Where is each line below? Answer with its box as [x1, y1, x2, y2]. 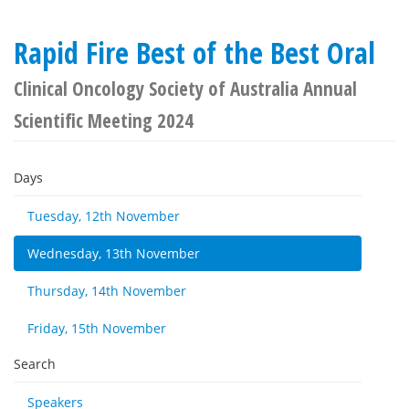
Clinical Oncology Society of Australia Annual [14, 76, 357, 101]
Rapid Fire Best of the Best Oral [14, 33, 375, 72]
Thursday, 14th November [27, 282, 186, 299]
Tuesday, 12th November [27, 207, 180, 225]
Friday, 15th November [27, 320, 166, 337]
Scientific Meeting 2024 [14, 108, 194, 133]
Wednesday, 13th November [27, 245, 200, 262]
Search [14, 355, 56, 372]
